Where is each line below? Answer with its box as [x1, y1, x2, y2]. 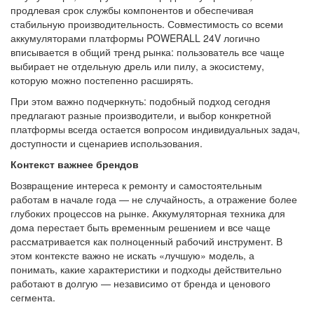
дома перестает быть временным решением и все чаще [11, 220, 271, 234]
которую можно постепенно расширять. [11, 73, 193, 87]
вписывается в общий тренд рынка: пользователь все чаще [11, 45, 285, 59]
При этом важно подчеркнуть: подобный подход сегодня [11, 94, 271, 108]
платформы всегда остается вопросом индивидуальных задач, [11, 122, 300, 136]
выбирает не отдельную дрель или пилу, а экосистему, [11, 59, 264, 73]
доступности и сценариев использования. [11, 136, 203, 150]
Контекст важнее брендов [11, 157, 139, 171]
